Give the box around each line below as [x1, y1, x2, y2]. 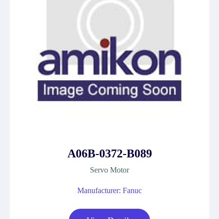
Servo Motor [90, 166, 129, 174]
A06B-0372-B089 [67, 147, 152, 160]
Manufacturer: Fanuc [77, 186, 142, 195]
